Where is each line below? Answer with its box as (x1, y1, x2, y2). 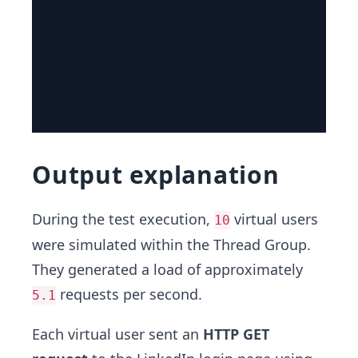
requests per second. (56, 284, 202, 304)
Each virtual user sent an (32, 324, 203, 344)
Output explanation (32, 158, 280, 192)
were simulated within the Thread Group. (32, 235, 311, 255)
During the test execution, (32, 209, 214, 229)
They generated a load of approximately (32, 260, 303, 280)
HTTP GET (203, 324, 269, 344)
